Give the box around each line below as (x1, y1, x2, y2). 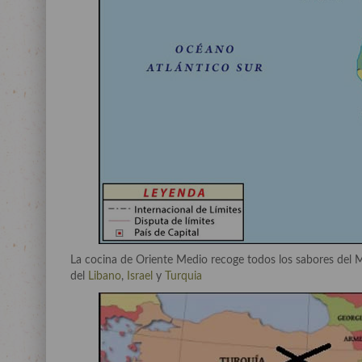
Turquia (165, 270, 202, 282)
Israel (127, 270, 153, 282)
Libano (85, 270, 121, 282)
